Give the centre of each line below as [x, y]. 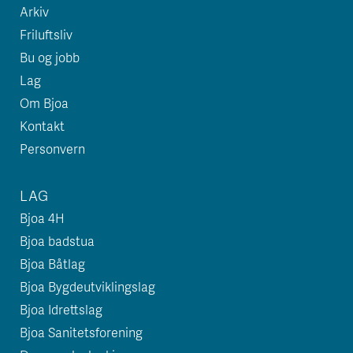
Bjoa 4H [42, 218]
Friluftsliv [46, 34]
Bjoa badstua [57, 241]
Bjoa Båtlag [52, 264]
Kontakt [42, 126]
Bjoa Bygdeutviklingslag [87, 286]
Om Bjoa [44, 103]
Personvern [52, 149]
